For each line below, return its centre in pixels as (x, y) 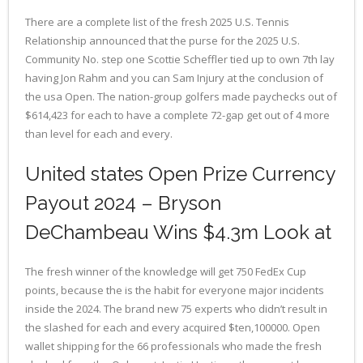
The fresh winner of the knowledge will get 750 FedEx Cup (166, 271)
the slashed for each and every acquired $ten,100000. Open (173, 327)
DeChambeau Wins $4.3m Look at (178, 232)
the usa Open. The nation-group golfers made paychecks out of (181, 96)
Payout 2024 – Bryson (123, 203)
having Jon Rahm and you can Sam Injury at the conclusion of (174, 77)
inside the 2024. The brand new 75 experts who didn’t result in (176, 308)
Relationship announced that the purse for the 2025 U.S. (162, 40)
